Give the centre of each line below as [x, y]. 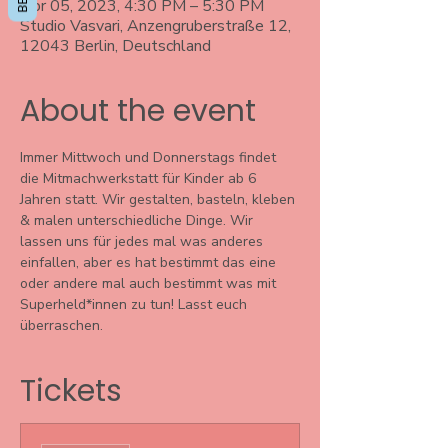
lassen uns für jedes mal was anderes [143, 241]
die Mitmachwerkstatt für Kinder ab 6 [140, 178]
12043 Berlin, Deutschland [115, 46]
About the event [138, 111]
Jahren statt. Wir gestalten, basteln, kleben [159, 199]
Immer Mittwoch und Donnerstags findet [150, 157]
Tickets [71, 391]
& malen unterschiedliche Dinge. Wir [138, 220]
